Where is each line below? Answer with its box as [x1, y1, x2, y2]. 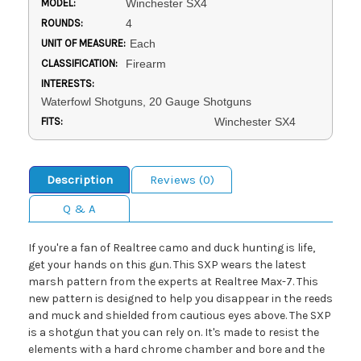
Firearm [125, 57, 166, 71]
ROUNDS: [41, 17, 83, 30]
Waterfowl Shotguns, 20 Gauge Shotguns [41, 95, 251, 109]
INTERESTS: [41, 77, 94, 90]
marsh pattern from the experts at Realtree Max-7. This [28, 275, 318, 289]
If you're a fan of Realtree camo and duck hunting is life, [28, 241, 315, 255]
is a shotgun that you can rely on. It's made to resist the [28, 326, 319, 340]
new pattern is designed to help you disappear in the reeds [28, 292, 333, 306]
